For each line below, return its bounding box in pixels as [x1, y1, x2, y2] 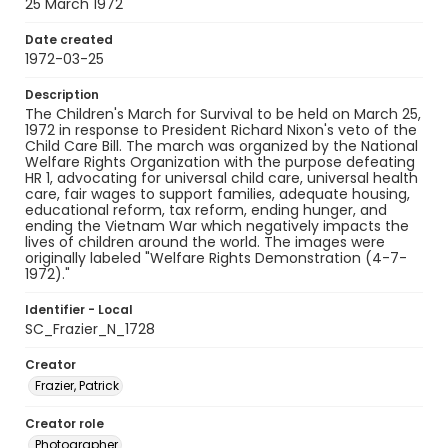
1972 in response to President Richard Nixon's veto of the [25, 120, 417, 140]
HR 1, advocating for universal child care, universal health [25, 168, 418, 188]
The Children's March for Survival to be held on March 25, [25, 104, 421, 124]
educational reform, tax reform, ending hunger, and [25, 200, 387, 220]
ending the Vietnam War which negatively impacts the [25, 216, 409, 236]
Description [25, 86, 99, 103]
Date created [25, 31, 113, 48]
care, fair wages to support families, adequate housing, [25, 184, 410, 204]
